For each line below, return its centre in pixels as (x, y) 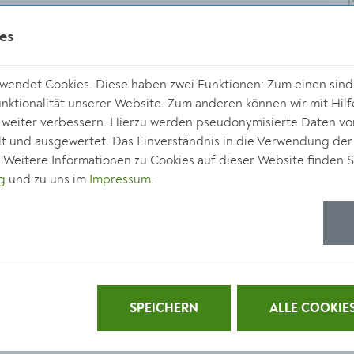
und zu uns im (47, 179)
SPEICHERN (164, 309)
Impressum (120, 179)
